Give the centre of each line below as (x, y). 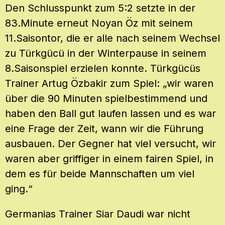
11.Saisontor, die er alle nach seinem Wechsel (113, 38)
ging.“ (19, 189)
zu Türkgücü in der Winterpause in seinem (106, 53)
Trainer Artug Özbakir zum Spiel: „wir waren (109, 84)
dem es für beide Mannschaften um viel (100, 174)
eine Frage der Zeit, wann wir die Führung (104, 129)
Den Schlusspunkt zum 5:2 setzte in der (100, 8)
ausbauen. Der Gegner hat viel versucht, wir (110, 144)
